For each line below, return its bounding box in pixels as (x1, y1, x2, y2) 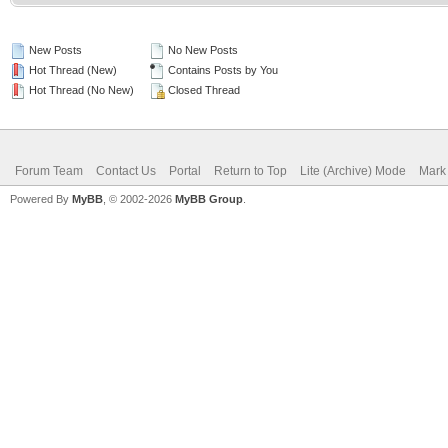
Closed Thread (165, 84, 240, 96)
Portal (169, 164, 201, 178)
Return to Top (214, 164, 287, 178)
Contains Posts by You (165, 64, 278, 76)
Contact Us (96, 164, 156, 178)
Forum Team (15, 164, 83, 178)
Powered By (10, 193, 72, 205)
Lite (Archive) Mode (300, 164, 406, 178)
